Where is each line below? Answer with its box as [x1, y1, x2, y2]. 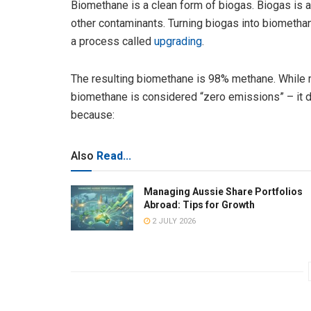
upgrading [154, 35, 202, 49]
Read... [96, 149, 131, 163]
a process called [71, 35, 154, 49]
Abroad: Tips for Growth [144, 199, 255, 211]
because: [71, 108, 115, 122]
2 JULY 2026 [150, 217, 196, 226]
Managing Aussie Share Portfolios [144, 186, 303, 198]
